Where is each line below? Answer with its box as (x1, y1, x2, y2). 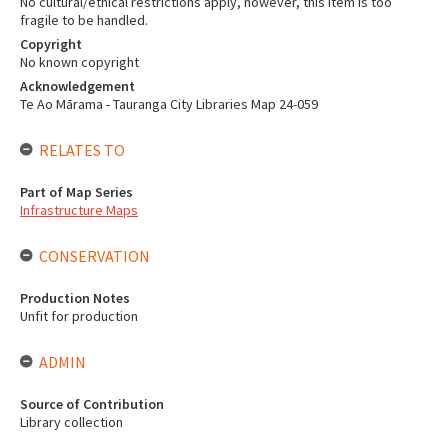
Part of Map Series (20, 183, 133, 201)
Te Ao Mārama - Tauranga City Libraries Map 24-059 (20, 95, 318, 113)
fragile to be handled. (20, 11, 148, 29)
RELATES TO (39, 140, 125, 160)
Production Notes (20, 289, 130, 307)
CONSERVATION (39, 246, 150, 266)
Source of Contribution (20, 395, 164, 413)
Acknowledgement (20, 77, 135, 95)
